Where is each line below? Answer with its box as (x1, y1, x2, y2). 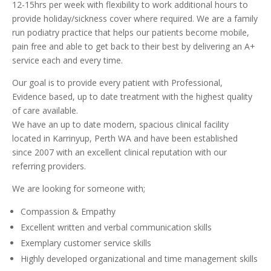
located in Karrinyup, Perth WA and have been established (12, 132, 238, 144)
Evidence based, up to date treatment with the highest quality (12, 91, 252, 102)
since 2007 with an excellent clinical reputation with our (12, 146, 227, 158)
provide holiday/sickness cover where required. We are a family (12, 13, 258, 24)
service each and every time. (12, 54, 123, 66)
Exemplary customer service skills (21, 237, 151, 249)
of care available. (12, 105, 78, 116)
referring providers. (12, 160, 86, 172)
